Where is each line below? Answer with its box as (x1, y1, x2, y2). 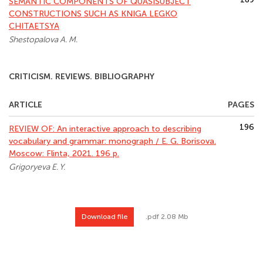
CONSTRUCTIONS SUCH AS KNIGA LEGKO (9, 9, 177, 19)
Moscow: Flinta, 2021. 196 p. (9, 149, 119, 159)
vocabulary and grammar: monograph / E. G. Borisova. (9, 136, 216, 146)
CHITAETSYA (9, 21, 59, 31)
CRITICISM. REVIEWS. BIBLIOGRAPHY (9, 72, 154, 82)
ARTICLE (9, 100, 42, 110)
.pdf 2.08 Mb (145, 213, 188, 221)
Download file (81, 213, 127, 221)
